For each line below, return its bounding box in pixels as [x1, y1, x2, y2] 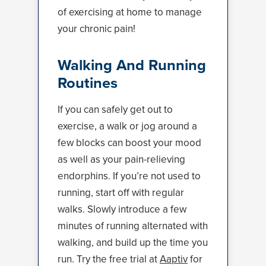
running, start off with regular [58, 185, 184, 200]
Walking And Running [58, 53, 206, 76]
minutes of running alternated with [58, 218, 208, 233]
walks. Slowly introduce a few [58, 202, 186, 217]
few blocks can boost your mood [58, 135, 201, 150]
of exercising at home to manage [58, 5, 202, 20]
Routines [58, 71, 118, 94]
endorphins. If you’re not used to [58, 169, 201, 183]
